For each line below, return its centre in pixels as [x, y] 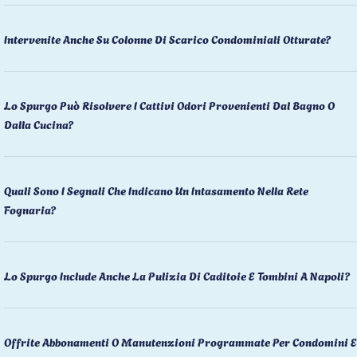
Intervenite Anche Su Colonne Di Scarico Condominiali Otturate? [167, 38]
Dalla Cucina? [39, 124]
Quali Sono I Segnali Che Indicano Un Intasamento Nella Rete [156, 190]
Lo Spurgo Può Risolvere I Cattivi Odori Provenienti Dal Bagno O [169, 104]
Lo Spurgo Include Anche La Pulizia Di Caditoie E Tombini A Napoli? [177, 275]
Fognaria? [30, 209]
